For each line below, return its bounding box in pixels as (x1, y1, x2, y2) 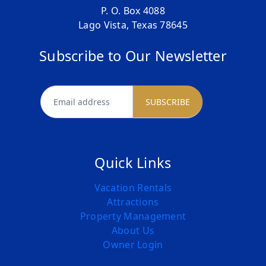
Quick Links (94, 153, 172, 173)
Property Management (80, 210, 186, 223)
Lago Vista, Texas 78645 (78, 18, 188, 32)
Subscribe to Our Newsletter (39, 46, 227, 66)
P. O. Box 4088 (100, 4, 166, 18)
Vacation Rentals (94, 181, 172, 195)
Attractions (107, 195, 159, 209)
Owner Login (103, 238, 163, 252)
